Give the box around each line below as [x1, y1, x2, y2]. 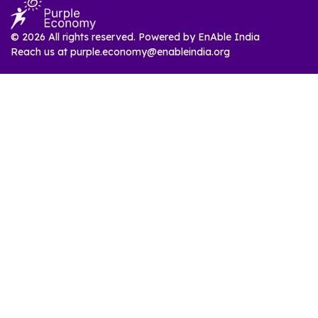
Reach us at [11, 45, 70, 59]
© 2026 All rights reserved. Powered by [11, 31, 198, 44]
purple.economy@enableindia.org [70, 45, 230, 59]
